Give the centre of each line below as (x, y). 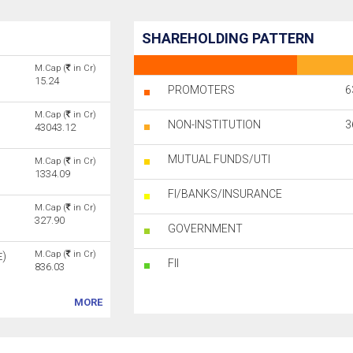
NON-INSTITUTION (215, 124)
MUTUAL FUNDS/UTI (219, 159)
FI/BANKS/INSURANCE (225, 194)
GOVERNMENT (206, 229)
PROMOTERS (202, 90)
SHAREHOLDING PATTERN (229, 38)
